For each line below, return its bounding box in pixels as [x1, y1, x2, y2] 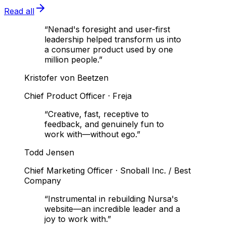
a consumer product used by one [44, 44, 173, 54]
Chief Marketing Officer [24, 165, 113, 176]
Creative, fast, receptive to [48, 108, 149, 119]
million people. [44, 54, 99, 65]
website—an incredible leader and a [44, 203, 180, 214]
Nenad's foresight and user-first [48, 24, 170, 34]
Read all [4, 6, 34, 16]
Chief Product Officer [24, 90, 105, 101]
